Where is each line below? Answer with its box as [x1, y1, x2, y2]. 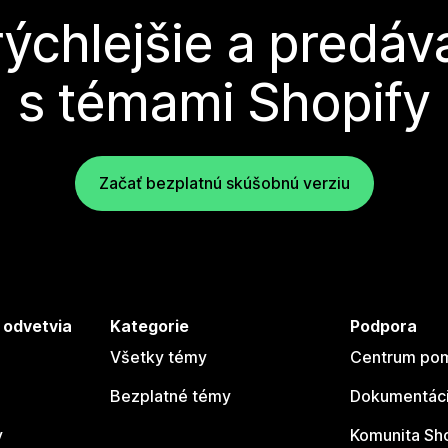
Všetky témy [110, 346, 208, 367]
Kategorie [110, 315, 190, 336]
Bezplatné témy [110, 385, 232, 406]
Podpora [349, 315, 417, 336]
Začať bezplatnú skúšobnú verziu [98, 172, 350, 193]
